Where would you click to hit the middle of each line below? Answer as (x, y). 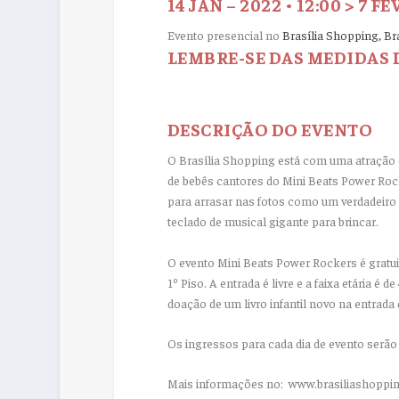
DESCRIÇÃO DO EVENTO (270, 129)
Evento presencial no (224, 34)
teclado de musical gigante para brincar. (273, 221)
